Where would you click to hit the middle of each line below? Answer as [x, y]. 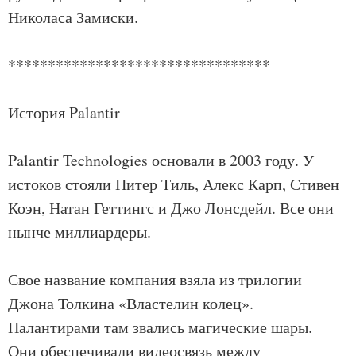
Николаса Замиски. [73, 17]
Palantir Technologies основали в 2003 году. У [161, 160]
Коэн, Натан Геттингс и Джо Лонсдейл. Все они [171, 208]
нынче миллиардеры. [79, 232]
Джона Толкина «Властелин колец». [131, 303]
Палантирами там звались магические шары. [160, 327]
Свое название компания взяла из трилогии [155, 279]
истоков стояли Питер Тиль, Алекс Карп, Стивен [174, 184]
